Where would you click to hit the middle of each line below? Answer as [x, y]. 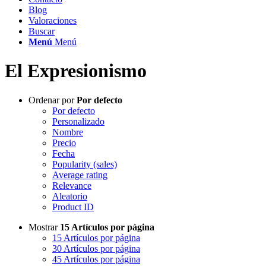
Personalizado [78, 121]
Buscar [42, 31]
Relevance [72, 185]
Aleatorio [70, 196]
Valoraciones [53, 20]
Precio [64, 142]
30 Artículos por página [96, 248]
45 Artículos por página [96, 259]
